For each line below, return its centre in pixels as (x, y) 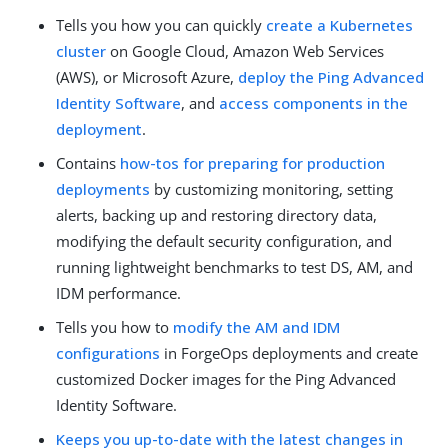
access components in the (313, 103)
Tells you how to (114, 327)
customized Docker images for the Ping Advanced (226, 379)
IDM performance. (118, 293)
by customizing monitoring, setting (271, 189)
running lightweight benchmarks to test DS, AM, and (234, 267)
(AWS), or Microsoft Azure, (147, 77)
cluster (81, 51)
